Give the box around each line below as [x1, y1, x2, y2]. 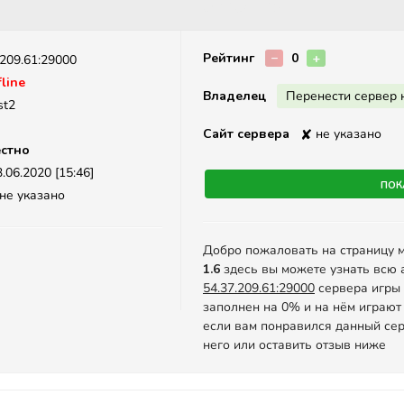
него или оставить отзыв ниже [203, 336, 386, 353]
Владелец [203, 87, 266, 105]
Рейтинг [203, 50, 254, 67]
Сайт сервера [203, 125, 289, 142]
